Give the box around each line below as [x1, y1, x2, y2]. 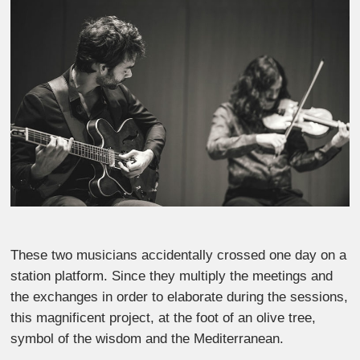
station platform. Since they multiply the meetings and [10, 268, 333, 284]
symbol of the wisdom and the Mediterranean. [10, 331, 284, 347]
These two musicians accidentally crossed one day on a [10, 247, 347, 264]
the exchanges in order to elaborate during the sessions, [10, 289, 349, 305]
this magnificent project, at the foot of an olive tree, [10, 310, 317, 326]
